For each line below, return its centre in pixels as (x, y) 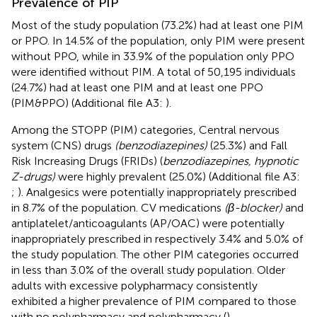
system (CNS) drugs (63, 145)
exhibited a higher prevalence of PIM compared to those (154, 301)
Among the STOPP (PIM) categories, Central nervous (145, 129)
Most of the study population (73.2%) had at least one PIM (157, 25)
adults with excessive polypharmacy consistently (134, 285)
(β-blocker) (253, 207)
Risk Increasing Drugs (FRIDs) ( (87, 161)
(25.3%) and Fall (247, 145)
